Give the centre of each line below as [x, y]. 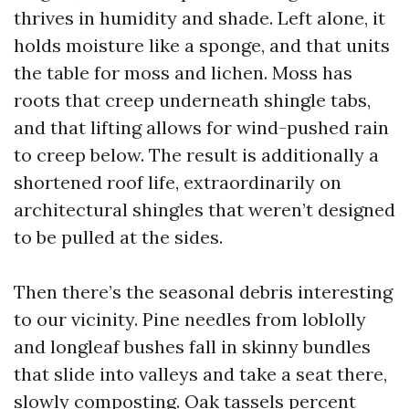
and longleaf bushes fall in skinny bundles [192, 346]
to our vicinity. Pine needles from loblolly [190, 319]
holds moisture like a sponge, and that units [202, 45]
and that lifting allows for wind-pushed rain [201, 127]
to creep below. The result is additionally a [196, 155]
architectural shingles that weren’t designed [204, 210]
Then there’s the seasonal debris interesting [203, 292]
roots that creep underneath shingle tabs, [192, 100]
